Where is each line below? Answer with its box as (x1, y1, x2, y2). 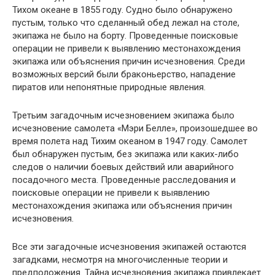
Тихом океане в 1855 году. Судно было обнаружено (12, 4, 233, 15)
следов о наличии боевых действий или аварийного (12, 161, 234, 172)
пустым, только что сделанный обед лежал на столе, (12, 17, 239, 28)
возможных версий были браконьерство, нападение (12, 69, 236, 80)
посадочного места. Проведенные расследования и (12, 174, 236, 185)
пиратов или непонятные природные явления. (12, 82, 206, 93)
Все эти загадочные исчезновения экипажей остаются (12, 241, 246, 252)
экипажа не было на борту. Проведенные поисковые (12, 30, 238, 41)
